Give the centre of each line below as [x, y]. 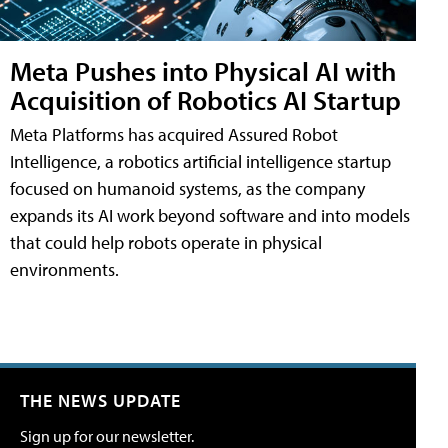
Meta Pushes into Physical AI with [203, 70]
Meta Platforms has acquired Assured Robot [174, 134]
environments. [64, 269]
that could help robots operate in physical [166, 242]
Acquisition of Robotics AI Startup [205, 99]
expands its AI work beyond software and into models [210, 215]
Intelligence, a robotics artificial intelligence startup [200, 161]
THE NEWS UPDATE [100, 400]
